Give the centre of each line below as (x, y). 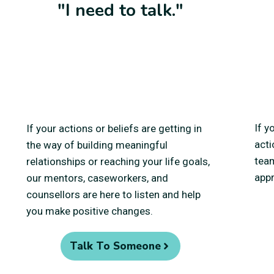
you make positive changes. (90, 211)
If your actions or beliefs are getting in (114, 128)
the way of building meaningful (97, 145)
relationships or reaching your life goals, (118, 161)
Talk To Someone (115, 246)
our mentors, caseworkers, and (97, 178)
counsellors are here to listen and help (113, 194)
